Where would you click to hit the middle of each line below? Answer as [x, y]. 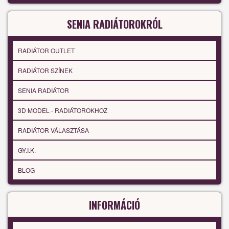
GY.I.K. [27, 150]
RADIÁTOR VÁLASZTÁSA [53, 130]
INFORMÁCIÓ [114, 205]
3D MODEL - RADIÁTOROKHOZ [63, 110]
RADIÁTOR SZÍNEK [45, 71]
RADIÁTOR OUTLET [46, 51]
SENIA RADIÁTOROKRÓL [114, 24]
